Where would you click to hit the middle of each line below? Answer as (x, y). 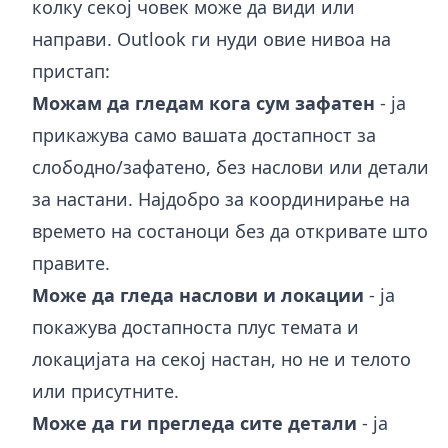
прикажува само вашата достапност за (204, 134)
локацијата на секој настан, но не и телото (221, 358)
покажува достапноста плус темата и (195, 326)
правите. (71, 262)
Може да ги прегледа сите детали (194, 422)
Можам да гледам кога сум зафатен (203, 102)
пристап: (71, 70)
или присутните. (105, 390)
